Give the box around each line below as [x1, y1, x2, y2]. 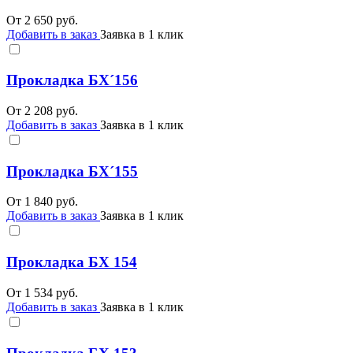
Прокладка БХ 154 [6, 254, 137, 271]
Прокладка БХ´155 [6, 162, 138, 180]
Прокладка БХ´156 [6, 72, 138, 89]
